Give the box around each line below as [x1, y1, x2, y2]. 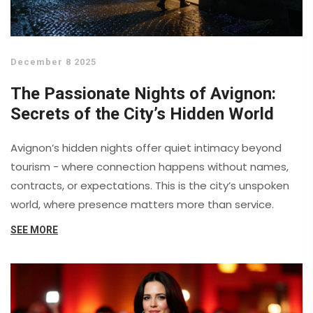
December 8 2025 [10, 57, 96, 68]
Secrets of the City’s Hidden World [10, 104, 274, 124]
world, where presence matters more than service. [10, 197, 274, 212]
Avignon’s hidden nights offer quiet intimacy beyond [10, 140, 282, 156]
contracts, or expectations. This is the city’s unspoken [10, 178, 289, 194]
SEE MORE [10, 224, 58, 236]
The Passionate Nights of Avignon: [10, 84, 276, 104]
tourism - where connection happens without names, [10, 159, 289, 175]
